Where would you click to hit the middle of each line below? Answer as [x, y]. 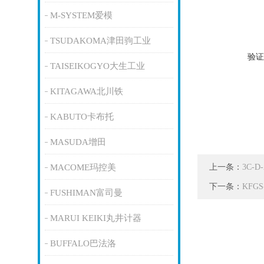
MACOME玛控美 [83, 167]
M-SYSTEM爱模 [81, 15]
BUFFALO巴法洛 [83, 243]
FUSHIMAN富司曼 [86, 193]
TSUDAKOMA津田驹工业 [100, 41]
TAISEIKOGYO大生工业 [97, 66]
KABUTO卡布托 [82, 117]
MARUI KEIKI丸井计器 [95, 218]
